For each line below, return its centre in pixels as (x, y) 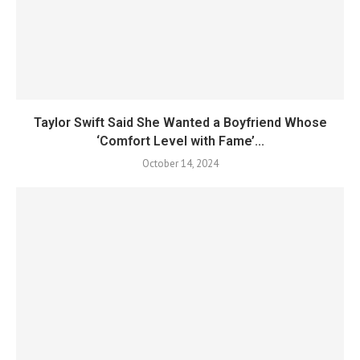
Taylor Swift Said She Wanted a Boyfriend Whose (180, 123)
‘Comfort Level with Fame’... (180, 141)
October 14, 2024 (180, 164)
